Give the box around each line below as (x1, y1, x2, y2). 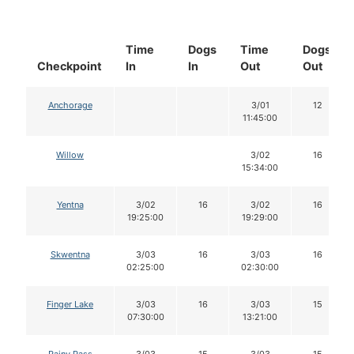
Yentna (56, 199, 84, 211)
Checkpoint (37, 59, 102, 73)
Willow (56, 149, 84, 161)
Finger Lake (47, 299, 93, 311)
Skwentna (50, 249, 90, 261)
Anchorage (47, 100, 92, 111)
